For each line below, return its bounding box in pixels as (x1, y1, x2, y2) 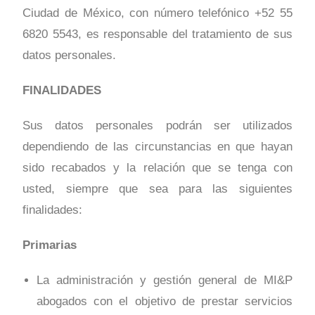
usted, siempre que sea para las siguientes (22, 182, 292, 196)
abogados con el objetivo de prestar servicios (37, 295, 292, 309)
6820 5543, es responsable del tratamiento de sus (22, 27, 292, 41)
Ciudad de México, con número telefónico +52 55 (22, 6, 292, 20)
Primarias (22, 238, 77, 252)
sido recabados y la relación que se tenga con (22, 161, 292, 175)
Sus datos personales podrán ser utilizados (22, 119, 292, 133)
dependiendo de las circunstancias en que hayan (22, 140, 292, 154)
